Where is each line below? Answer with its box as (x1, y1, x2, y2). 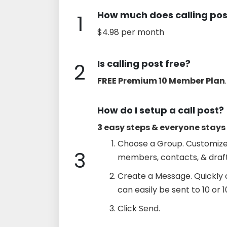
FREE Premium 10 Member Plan (97, 74, 225, 87)
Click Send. (118, 202, 160, 214)
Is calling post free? (97, 57, 191, 70)
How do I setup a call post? (97, 103, 224, 117)
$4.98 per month (97, 26, 164, 38)
